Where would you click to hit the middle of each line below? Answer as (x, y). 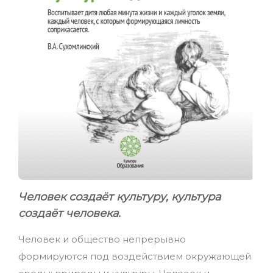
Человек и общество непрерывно (102, 239)
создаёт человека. (69, 214)
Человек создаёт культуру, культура (119, 197)
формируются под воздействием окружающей (135, 257)
